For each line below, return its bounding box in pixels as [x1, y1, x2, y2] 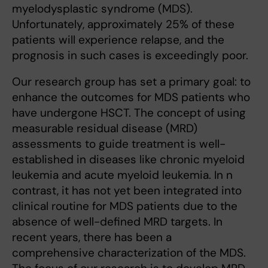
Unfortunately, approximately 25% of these [12, 17, 234, 32]
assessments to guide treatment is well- [12, 136, 226, 152]
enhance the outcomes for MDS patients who [12, 90, 250, 105]
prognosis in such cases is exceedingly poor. [12, 48, 251, 63]
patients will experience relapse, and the [12, 32, 224, 48]
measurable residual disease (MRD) [12, 121, 197, 136]
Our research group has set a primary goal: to [12, 74, 251, 90]
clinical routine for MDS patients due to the [12, 199, 237, 214]
